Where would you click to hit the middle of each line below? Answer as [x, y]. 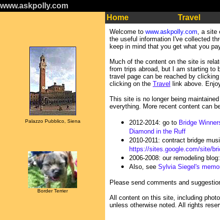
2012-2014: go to [154, 123]
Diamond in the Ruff [157, 131]
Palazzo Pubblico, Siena [53, 121]
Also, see [144, 167]
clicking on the [131, 84]
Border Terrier [53, 191]
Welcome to [127, 32]
